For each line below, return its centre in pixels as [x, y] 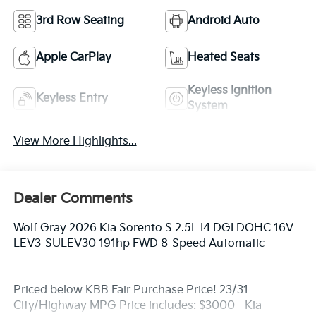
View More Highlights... [75, 141]
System [208, 107]
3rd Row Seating [80, 21]
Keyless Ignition [230, 91]
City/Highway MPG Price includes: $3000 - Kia [137, 306]
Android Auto [224, 21]
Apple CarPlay [73, 58]
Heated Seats [224, 58]
